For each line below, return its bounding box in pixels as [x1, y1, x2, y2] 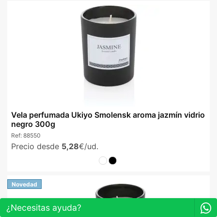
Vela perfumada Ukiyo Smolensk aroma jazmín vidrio [11, 110, 205, 120]
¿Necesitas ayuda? [6, 202, 81, 213]
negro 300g [11, 119, 55, 129]
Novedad [12, 180, 37, 188]
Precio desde [11, 141, 62, 152]
